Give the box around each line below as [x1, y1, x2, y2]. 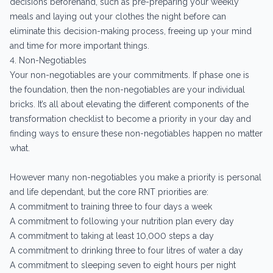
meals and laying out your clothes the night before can [10, 11, 226, 21]
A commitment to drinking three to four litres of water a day [10, 245, 243, 255]
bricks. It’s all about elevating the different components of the [10, 99, 249, 109]
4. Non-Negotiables [10, 55, 87, 65]
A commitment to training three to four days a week [10, 201, 212, 211]
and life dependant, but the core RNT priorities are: [10, 186, 208, 197]
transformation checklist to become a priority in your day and [10, 113, 251, 124]
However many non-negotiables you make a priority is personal [10, 172, 261, 182]
